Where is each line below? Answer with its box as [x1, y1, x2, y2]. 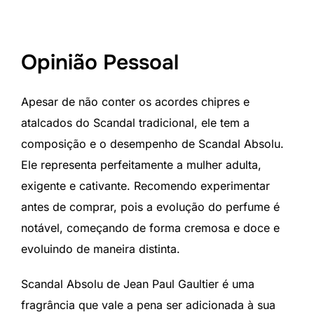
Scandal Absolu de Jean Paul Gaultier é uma [21, 276, 254, 291]
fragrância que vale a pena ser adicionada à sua [21, 297, 275, 312]
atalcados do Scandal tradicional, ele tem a [21, 115, 250, 130]
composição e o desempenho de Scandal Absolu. [21, 136, 284, 151]
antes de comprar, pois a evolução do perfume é [21, 199, 280, 214]
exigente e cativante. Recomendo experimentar [21, 178, 270, 193]
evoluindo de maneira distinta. [21, 241, 180, 256]
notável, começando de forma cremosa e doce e [21, 220, 280, 235]
